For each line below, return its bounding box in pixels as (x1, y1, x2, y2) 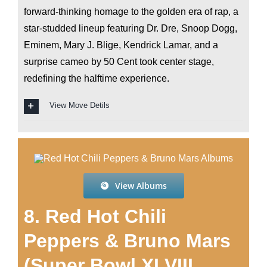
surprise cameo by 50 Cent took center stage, (23, 56, 214, 67)
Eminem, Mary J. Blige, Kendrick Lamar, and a (23, 39, 218, 50)
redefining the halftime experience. (23, 73, 169, 83)
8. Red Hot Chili (23, 205, 166, 227)
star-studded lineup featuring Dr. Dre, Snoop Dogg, (23, 23, 237, 33)
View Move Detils (49, 101, 110, 110)
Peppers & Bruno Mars (23, 229, 231, 252)
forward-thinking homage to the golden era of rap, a (23, 6, 238, 17)
